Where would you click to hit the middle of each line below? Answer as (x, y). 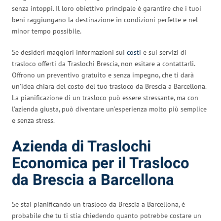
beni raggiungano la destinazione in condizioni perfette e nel (105, 19)
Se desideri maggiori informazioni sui (69, 52)
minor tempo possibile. (47, 31)
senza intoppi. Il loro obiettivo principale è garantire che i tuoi (107, 8)
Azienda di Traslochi (81, 147)
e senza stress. (33, 120)
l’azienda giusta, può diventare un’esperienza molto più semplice (109, 109)
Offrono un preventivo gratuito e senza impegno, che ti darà (103, 75)
